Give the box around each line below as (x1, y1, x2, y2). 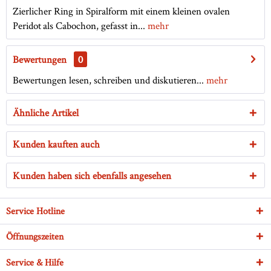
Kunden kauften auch (13, 137, 100, 151)
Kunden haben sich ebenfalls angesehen (13, 169, 171, 183)
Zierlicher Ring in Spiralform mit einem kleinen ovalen (13, 4, 230, 18)
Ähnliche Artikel (13, 106, 79, 120)
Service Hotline (6, 204, 65, 218)
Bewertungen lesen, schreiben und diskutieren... (13, 73, 204, 87)
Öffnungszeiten (6, 230, 64, 243)
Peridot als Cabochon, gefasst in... (13, 19, 145, 33)
